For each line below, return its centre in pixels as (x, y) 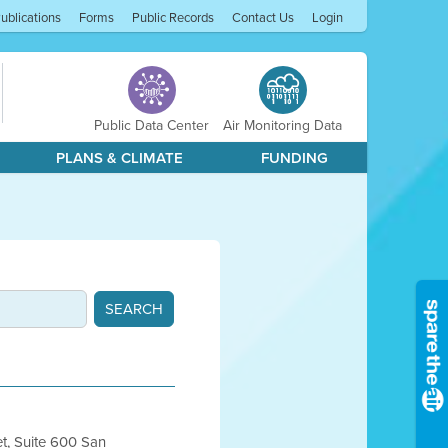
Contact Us (263, 17)
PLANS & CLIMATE (119, 158)
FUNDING (295, 158)
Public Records (173, 17)
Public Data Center (152, 125)
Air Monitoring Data (283, 125)
